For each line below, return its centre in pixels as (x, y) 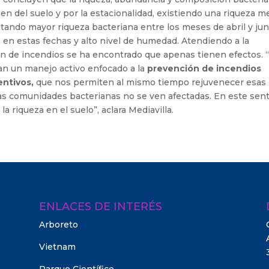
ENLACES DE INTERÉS (100, 206)
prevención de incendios (204, 68)
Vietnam (57, 246)
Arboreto (58, 224)
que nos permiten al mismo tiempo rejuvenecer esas (150, 82)
